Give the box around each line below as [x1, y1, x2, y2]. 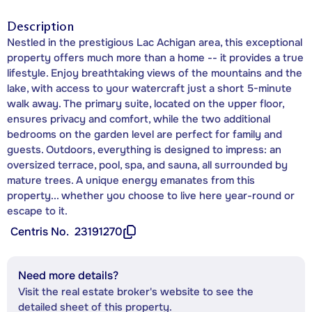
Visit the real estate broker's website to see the [18, 284, 253, 299]
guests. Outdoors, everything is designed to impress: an [7, 142, 281, 157]
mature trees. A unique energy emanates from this [7, 173, 255, 187]
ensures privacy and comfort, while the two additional [7, 111, 270, 126]
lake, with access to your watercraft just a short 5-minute [7, 81, 292, 95]
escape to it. [7, 203, 68, 218]
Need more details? [18, 267, 118, 283]
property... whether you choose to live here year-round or [7, 188, 295, 203]
